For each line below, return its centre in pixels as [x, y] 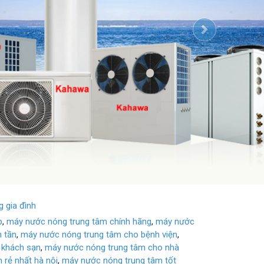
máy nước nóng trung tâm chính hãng [79, 204]
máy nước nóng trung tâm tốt [119, 242]
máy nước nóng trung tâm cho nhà [112, 230]
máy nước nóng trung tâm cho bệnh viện [99, 217]
